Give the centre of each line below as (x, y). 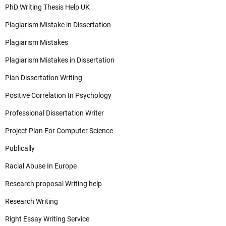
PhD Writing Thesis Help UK (47, 7)
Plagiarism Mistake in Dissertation (58, 25)
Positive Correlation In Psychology (58, 95)
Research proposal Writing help (53, 184)
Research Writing (32, 201)
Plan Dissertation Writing (44, 78)
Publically (20, 148)
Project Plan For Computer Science (59, 131)
